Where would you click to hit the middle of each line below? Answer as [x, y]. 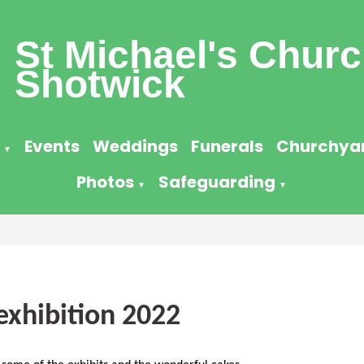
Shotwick [100, 84]
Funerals [227, 146]
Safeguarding [217, 182]
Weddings [135, 146]
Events [52, 146]
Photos [106, 182]
